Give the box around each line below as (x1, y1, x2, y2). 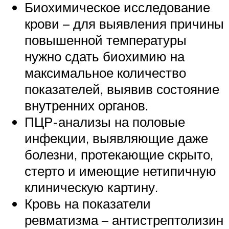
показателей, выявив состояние (25, 81, 219, 98)
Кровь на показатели (25, 195, 151, 212)
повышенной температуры (25, 32, 187, 49)
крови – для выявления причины (25, 15, 224, 32)
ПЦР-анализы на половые (25, 113, 185, 130)
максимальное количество (25, 64, 186, 81)
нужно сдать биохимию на (25, 48, 185, 65)
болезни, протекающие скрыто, (25, 146, 213, 163)
